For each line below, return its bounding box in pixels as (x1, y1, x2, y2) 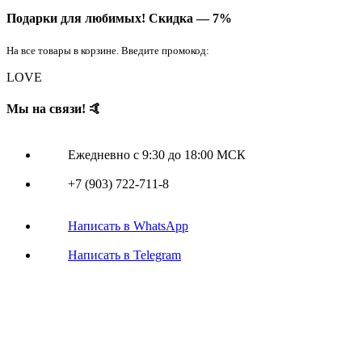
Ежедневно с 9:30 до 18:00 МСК (68, 148, 246, 162)
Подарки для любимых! (6, 11, 149, 25)
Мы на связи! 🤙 (6, 102, 102, 116)
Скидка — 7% (149, 11, 232, 25)
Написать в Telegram (68, 248, 181, 263)
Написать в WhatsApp (68, 219, 188, 234)
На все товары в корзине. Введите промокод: (6, 44, 209, 57)
